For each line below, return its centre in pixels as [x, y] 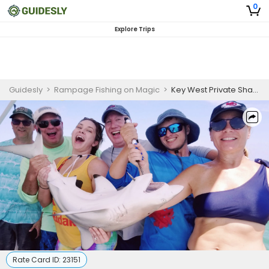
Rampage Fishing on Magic [107, 90]
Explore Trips [134, 29]
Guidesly [26, 90]
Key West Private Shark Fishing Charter [212, 90]
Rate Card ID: [38, 260]
